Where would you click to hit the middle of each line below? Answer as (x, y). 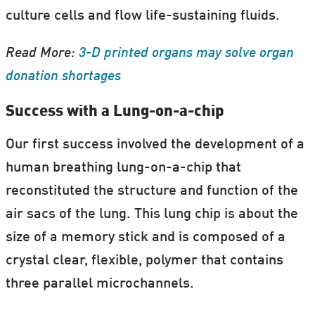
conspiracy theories (82, 26)
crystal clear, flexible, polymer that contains (144, 261)
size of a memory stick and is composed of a (145, 238)
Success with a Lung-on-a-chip (115, 111)
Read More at (62, 63)
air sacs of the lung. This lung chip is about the (152, 215)
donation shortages (63, 77)
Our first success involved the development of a (155, 145)
